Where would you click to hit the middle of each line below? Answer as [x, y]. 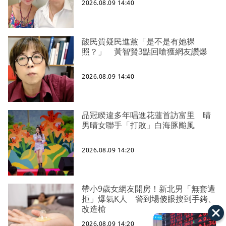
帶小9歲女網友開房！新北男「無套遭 [149, 189]
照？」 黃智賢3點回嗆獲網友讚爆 [145, 52]
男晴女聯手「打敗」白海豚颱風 [138, 125]
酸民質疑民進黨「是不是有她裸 [138, 42]
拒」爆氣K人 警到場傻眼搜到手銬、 [149, 199]
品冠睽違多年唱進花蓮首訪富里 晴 [146, 115]
